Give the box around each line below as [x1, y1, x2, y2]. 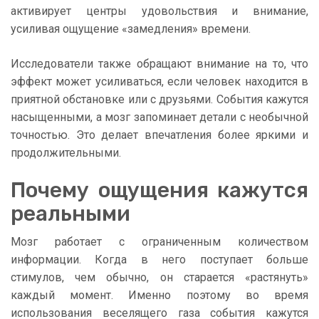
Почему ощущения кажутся [11, 177, 308, 204]
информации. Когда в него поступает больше [11, 253, 308, 267]
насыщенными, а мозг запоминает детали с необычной [11, 110, 308, 125]
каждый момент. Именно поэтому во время [11, 288, 308, 303]
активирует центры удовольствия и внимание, [11, 4, 308, 19]
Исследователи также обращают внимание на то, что [11, 57, 308, 71]
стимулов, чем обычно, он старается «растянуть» [11, 271, 308, 285]
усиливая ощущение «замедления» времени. [11, 22, 251, 36]
